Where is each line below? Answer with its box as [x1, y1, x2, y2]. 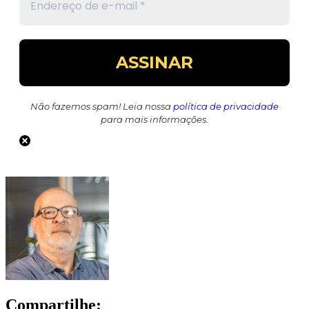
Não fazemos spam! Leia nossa [30, 101, 173, 112]
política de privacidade [173, 101, 279, 112]
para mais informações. [101, 114, 208, 125]
